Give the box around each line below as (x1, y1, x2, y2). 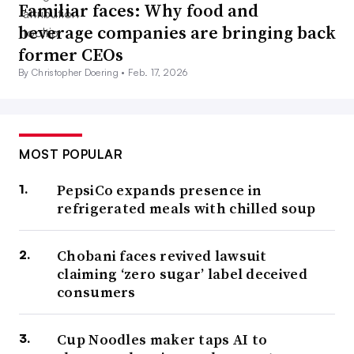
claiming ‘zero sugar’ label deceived (57, 264, 307, 284)
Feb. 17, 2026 (128, 66, 188, 79)
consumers (57, 282, 136, 303)
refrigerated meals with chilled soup (57, 198, 316, 219)
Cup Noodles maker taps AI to (57, 330, 268, 350)
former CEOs (18, 43, 123, 67)
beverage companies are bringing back (18, 21, 336, 45)
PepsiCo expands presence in (57, 180, 262, 201)
